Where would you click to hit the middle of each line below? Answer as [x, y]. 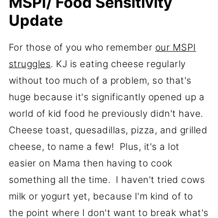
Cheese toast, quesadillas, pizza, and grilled [108, 130]
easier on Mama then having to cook [91, 163]
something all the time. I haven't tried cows [107, 180]
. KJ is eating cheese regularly [118, 64]
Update [36, 20]
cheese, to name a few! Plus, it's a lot [94, 147]
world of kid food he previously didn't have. [107, 114]
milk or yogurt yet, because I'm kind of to [101, 197]
